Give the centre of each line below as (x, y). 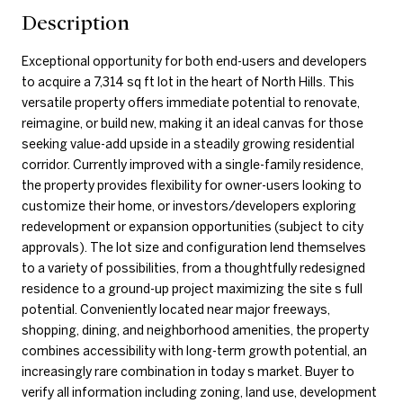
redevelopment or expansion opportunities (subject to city (193, 226)
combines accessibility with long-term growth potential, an (194, 350)
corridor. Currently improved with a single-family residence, (193, 164)
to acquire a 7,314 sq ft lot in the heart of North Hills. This (188, 81)
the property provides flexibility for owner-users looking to (192, 185)
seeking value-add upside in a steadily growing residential (188, 143)
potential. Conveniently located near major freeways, (176, 309)
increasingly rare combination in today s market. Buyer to (188, 371)
